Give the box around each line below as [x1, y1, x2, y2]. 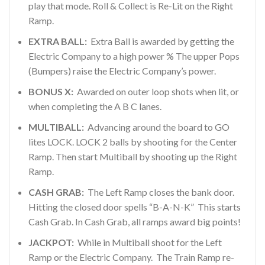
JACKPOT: [28, 236, 74, 248]
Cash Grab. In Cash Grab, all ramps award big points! [28, 215, 241, 227]
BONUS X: [28, 85, 73, 97]
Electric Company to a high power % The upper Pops [28, 50, 240, 62]
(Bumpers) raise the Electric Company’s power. [28, 64, 216, 76]
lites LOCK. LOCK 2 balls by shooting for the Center [28, 135, 237, 147]
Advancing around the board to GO [84, 121, 230, 132]
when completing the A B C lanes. [28, 100, 161, 112]
